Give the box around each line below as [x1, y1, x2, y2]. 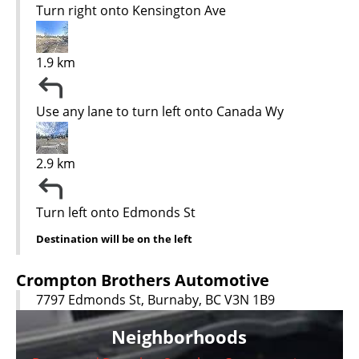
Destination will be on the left [36, 231, 192, 246]
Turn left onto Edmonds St [36, 203, 196, 221]
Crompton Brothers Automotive [16, 268, 269, 291]
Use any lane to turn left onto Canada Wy [36, 102, 284, 120]
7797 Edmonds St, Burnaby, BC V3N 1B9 [36, 290, 275, 309]
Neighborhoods [111, 324, 248, 349]
